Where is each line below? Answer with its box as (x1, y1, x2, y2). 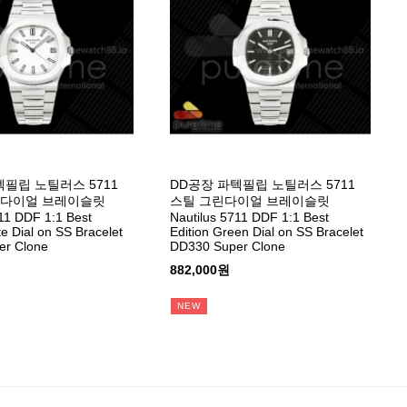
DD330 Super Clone (170, 238, 286, 253)
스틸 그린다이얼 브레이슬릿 (170, 193, 331, 208)
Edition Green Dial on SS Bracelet (170, 223, 364, 239)
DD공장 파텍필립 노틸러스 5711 (170, 176, 356, 192)
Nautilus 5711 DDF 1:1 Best (170, 209, 330, 224)
